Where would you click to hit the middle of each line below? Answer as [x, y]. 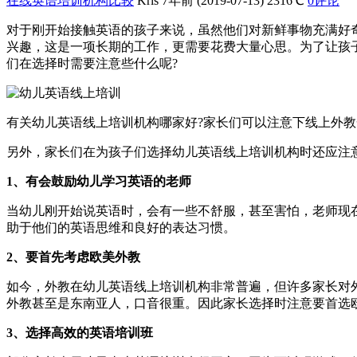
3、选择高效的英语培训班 [80, 332]
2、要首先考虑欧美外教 [73, 257]
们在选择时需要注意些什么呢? [92, 63]
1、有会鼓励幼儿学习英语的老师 [99, 181]
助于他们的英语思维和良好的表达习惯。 [121, 227]
